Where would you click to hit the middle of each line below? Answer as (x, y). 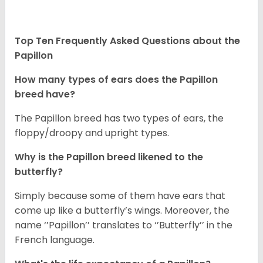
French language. (55, 240)
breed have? (46, 95)
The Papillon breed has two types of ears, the (119, 119)
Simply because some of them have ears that (120, 196)
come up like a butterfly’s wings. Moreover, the (122, 211)
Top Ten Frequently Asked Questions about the (127, 41)
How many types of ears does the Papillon (116, 80)
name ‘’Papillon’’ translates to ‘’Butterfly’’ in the (124, 225)
